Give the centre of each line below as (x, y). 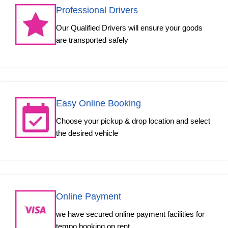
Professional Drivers (97, 10)
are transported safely (92, 40)
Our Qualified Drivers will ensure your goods (129, 28)
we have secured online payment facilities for (130, 214)
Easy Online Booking (98, 104)
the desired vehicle (87, 133)
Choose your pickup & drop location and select (133, 121)
